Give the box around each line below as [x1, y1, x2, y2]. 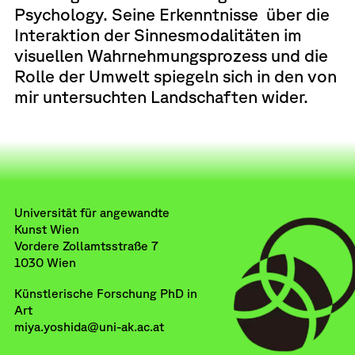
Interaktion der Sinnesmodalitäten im [13, 25, 302, 45]
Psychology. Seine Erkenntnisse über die [13, 4, 330, 25]
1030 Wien [13, 254, 76, 269]
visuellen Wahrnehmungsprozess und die [13, 45, 332, 66]
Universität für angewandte [13, 204, 170, 219]
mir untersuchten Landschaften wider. [13, 86, 308, 107]
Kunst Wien [13, 221, 79, 236]
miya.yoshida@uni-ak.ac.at [13, 319, 164, 334]
